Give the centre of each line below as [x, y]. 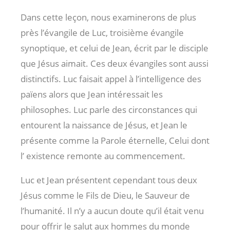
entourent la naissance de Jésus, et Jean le [104, 125]
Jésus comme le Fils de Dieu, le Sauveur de [105, 195]
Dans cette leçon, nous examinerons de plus [108, 17]
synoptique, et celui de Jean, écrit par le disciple [114, 48]
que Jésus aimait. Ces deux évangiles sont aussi [114, 63]
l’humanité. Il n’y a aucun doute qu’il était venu [112, 210]
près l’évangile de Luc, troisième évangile [102, 32]
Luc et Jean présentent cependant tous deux [109, 180]
